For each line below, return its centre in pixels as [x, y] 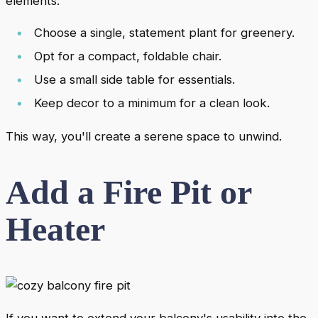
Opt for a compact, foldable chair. [128, 56]
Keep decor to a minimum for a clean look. [152, 103]
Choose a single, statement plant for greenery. [164, 33]
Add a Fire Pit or [128, 192]
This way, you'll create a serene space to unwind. [144, 137]
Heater [55, 229]
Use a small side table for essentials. [135, 80]
